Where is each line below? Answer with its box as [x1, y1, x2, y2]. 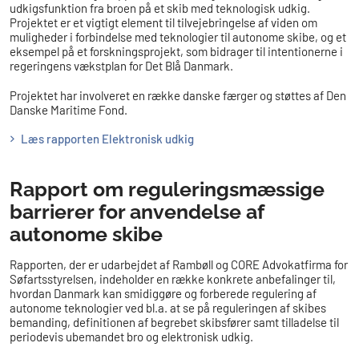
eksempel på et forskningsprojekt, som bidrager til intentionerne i [10, 43, 343, 58]
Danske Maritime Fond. [10, 102, 127, 117]
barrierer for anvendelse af [10, 200, 264, 224]
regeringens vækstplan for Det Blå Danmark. [10, 58, 233, 73]
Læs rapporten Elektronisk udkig [21, 131, 194, 147]
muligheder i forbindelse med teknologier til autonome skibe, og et [10, 29, 346, 44]
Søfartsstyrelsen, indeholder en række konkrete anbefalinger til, [10, 272, 336, 287]
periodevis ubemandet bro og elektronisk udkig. [10, 329, 253, 345]
